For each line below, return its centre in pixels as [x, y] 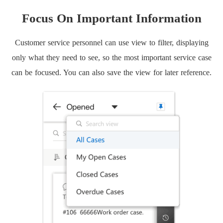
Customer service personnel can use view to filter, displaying [111, 42]
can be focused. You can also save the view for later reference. [111, 72]
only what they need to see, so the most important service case [111, 57]
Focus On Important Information [111, 18]
